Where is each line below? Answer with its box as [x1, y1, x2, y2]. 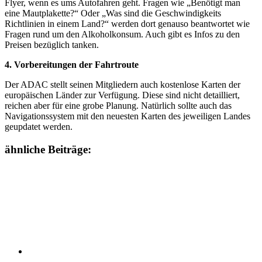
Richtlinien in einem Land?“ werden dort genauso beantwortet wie [5, 18, 250, 29]
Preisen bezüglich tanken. [5, 39, 99, 50]
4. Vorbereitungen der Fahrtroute [5, 59, 139, 70]
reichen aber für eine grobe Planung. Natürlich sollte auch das [5, 100, 232, 111]
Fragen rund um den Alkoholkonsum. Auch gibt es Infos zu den [5, 29, 240, 39]
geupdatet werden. [5, 121, 73, 132]
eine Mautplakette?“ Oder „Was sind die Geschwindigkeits [5, 8, 221, 18]
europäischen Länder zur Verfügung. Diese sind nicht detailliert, [5, 89, 240, 100]
